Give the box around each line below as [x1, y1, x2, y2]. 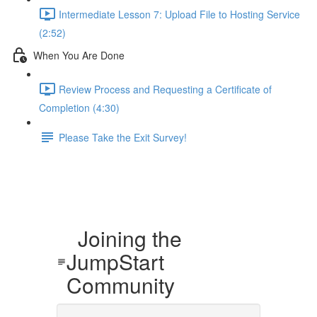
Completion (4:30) [39, 100, 120, 115]
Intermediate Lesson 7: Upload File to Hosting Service [59, 6, 300, 21]
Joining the [66, 223, 182, 253]
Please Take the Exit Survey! [59, 129, 187, 144]
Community [66, 270, 175, 300]
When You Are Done [33, 47, 125, 62]
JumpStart [66, 246, 164, 277]
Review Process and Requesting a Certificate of [59, 81, 272, 96]
